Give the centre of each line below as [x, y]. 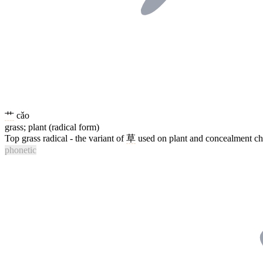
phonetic [21, 150]
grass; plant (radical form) [52, 127]
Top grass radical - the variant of [65, 139]
